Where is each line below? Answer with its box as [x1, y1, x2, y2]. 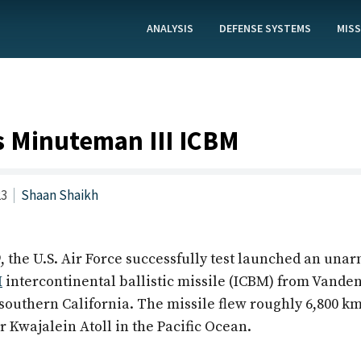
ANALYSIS [147, 21, 194, 35]
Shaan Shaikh [21, 186, 98, 204]
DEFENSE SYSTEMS [219, 21, 312, 35]
